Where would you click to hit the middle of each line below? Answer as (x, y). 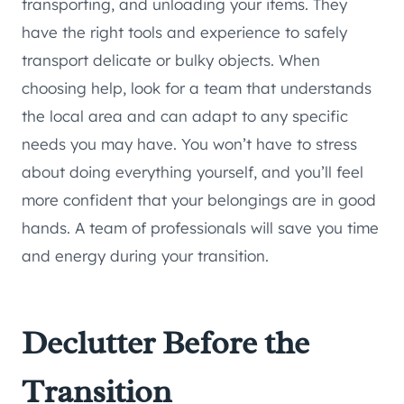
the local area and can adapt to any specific (185, 116)
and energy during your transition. (145, 256)
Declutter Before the (165, 343)
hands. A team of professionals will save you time (200, 228)
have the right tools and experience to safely (184, 32)
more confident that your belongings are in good (199, 200)
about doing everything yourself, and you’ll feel (193, 172)
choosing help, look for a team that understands (197, 88)
